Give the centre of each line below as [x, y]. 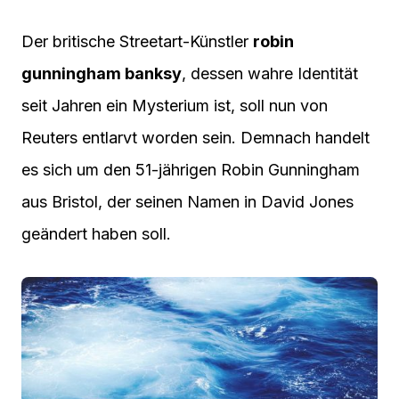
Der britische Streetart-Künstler [137, 42]
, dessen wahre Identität [270, 74]
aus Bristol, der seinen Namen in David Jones [187, 202]
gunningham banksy [102, 74]
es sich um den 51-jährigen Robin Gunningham [191, 170]
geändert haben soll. [96, 234]
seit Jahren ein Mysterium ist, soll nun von [175, 106]
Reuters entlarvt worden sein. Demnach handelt [195, 138]
